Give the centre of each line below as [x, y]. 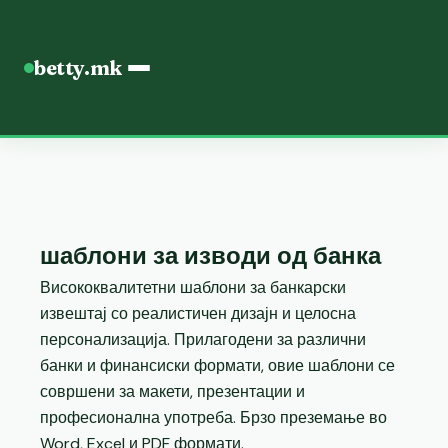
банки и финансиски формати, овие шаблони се [217, 365]
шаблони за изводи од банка [210, 255]
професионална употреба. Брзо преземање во [213, 417]
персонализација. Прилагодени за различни [203, 339]
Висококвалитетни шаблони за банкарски [193, 287]
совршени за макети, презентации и [172, 391]
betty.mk [78, 67]
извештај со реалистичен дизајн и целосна [198, 313]
